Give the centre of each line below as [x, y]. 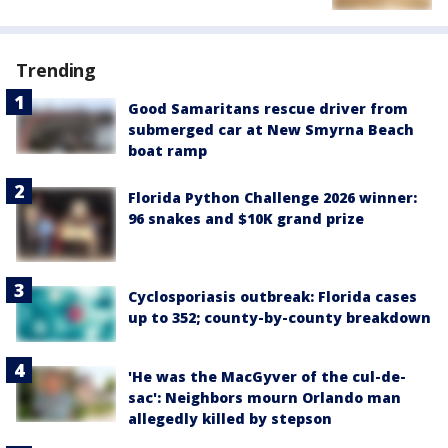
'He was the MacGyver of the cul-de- [267, 376]
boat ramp [167, 151]
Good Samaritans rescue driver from [268, 109]
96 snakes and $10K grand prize [246, 219]
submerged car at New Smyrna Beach [271, 130]
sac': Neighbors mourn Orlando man [264, 397]
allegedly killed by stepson [230, 418]
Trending [56, 70]
